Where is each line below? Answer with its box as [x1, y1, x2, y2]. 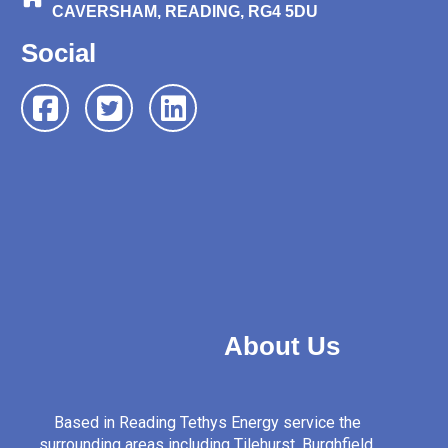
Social [21, 38, 97, 67]
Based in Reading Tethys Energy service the [54, 413, 362, 433]
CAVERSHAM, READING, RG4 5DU [52, 2, 319, 20]
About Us [21, 332, 341, 361]
